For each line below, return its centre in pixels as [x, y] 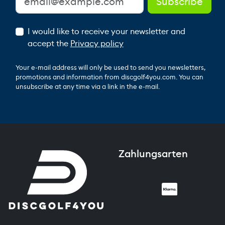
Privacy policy [97, 43]
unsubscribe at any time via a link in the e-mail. [87, 86]
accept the [49, 43]
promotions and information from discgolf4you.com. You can [109, 77]
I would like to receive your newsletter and [106, 31]
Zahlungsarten [153, 153]
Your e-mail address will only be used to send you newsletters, [110, 67]
